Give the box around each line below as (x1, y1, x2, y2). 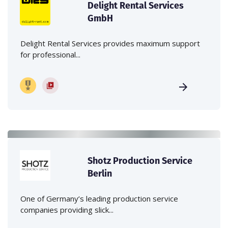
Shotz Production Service (88, 154, 193, 167)
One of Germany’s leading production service (20, 193, 178, 204)
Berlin (88, 166, 112, 180)
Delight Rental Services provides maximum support (20, 38, 200, 48)
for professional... (20, 49, 80, 60)
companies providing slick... (20, 204, 113, 215)
